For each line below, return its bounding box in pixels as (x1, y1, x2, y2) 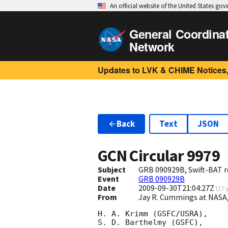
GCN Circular (98, 146, 187, 166)
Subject (98, 164, 126, 175)
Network (129, 38, 175, 55)
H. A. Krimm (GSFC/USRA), (98, 209, 208, 219)
